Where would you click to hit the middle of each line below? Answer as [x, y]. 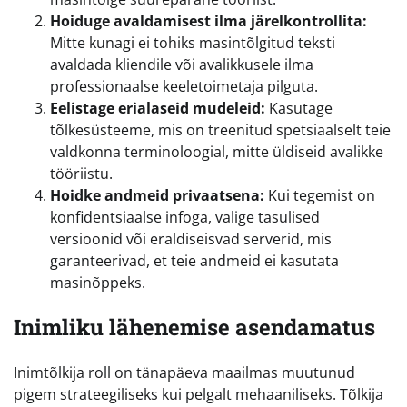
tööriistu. [81, 173]
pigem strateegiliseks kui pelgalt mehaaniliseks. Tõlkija [199, 395]
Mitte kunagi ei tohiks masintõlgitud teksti [193, 42]
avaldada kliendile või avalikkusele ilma [182, 64]
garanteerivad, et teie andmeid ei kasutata [194, 260]
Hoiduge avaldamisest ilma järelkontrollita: [208, 20]
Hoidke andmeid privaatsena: [157, 195]
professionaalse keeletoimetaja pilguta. [184, 86]
